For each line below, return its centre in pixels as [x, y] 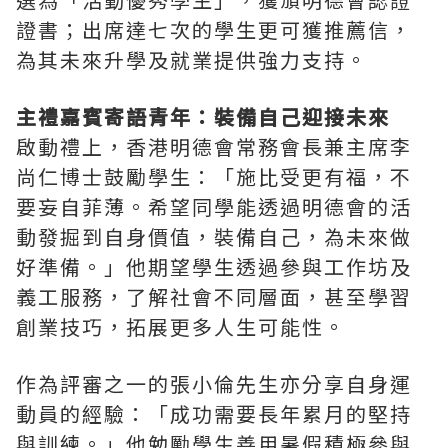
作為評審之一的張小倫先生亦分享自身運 [214, 384]
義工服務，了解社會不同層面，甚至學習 [214, 297]
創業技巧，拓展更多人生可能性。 [181, 327]
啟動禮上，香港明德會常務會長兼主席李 [214, 147]
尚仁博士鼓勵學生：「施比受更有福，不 [214, 177]
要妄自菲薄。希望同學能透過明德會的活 [214, 207]
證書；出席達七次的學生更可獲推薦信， [214, 30]
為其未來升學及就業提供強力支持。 [192, 60]
